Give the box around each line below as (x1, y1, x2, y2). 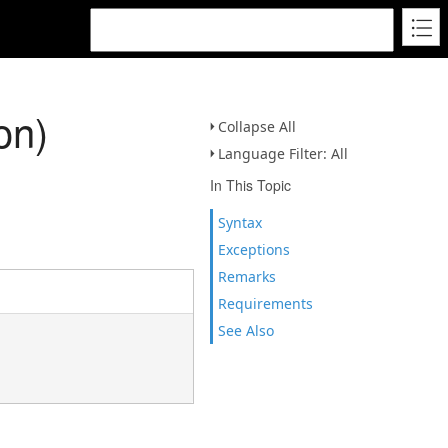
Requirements (218, 294, 313, 313)
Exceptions (218, 240, 290, 259)
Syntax (218, 213, 262, 232)
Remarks (218, 267, 276, 286)
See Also (218, 321, 274, 340)
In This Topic (210, 175, 291, 195)
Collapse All (218, 117, 296, 136)
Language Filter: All (218, 144, 348, 163)
